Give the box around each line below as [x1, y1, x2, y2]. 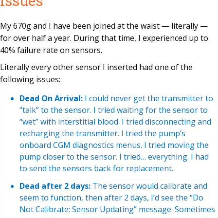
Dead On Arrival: [19, 92, 83, 104]
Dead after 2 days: [19, 180, 91, 191]
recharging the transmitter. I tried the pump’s [19, 127, 185, 139]
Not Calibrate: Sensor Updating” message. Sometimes [19, 203, 215, 215]
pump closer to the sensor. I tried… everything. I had [19, 151, 209, 162]
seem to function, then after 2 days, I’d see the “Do [19, 192, 203, 203]
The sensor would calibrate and [91, 180, 207, 191]
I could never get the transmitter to [83, 92, 213, 104]
